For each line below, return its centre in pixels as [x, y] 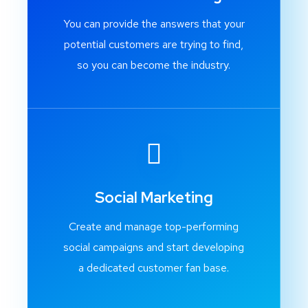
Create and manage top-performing [154, 227]
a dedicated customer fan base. [154, 268]
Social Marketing [154, 198]
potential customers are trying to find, [154, 44]
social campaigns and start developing [154, 247]
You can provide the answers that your [154, 24]
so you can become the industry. [154, 65]
